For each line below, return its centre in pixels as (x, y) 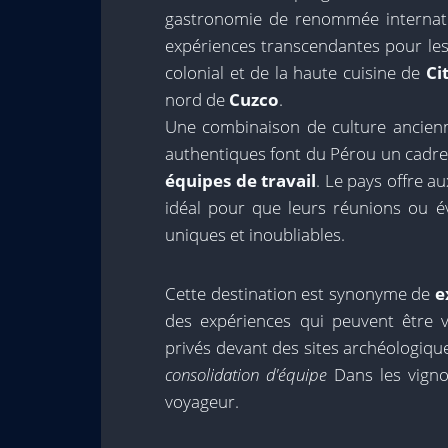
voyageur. (202, 401)
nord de (197, 99)
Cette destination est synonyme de (300, 293)
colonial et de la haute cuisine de (295, 72)
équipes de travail (241, 180)
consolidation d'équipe (246, 374)
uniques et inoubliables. (255, 234)
